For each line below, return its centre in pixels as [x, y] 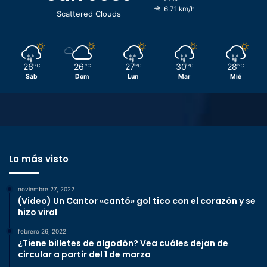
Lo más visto [39, 159]
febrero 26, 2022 [42, 232]
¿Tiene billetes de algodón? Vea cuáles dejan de [123, 243]
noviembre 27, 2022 [46, 189]
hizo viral [38, 212]
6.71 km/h [179, 9]
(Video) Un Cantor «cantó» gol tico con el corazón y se [137, 201]
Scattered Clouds [89, 14]
